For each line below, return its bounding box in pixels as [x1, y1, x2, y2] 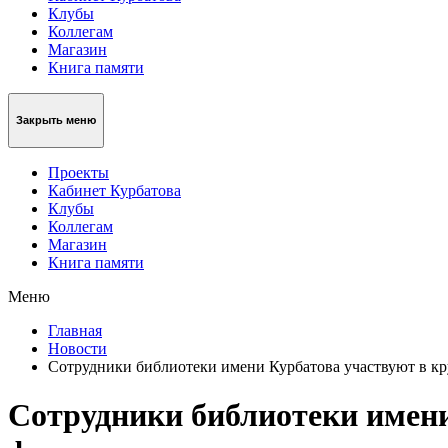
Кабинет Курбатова [48, 181, 181, 199]
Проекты [48, 163, 109, 181]
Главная [48, 321, 102, 339]
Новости [48, 339, 107, 357]
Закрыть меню [16, 114, 96, 127]
